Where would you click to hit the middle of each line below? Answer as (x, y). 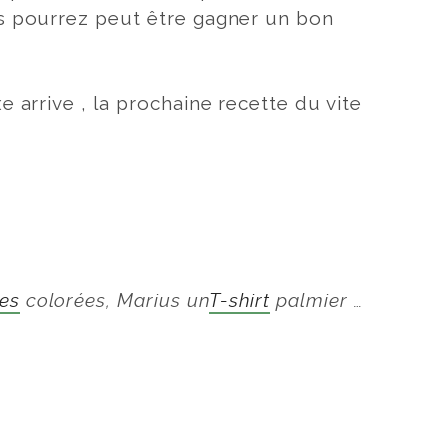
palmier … (317, 301)
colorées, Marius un (114, 301)
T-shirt (239, 301)
